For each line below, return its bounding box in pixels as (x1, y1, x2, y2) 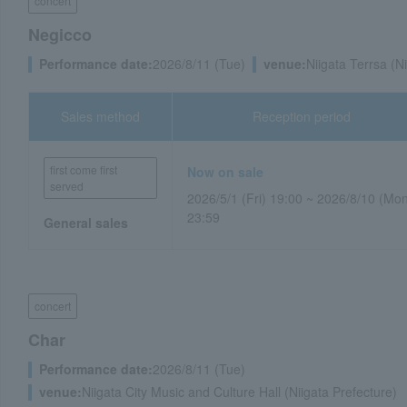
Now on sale (187, 163, 264, 181)
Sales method (61, 107, 141, 125)
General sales (44, 213, 128, 232)
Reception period (253, 107, 352, 125)
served (50, 178, 84, 194)
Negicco (28, 23, 92, 46)
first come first (50, 162, 117, 177)
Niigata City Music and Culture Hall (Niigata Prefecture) (82, 382, 397, 401)
